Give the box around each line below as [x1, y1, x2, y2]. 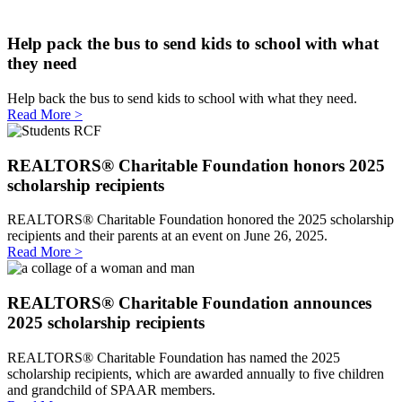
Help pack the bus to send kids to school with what [7, 34, 379, 54]
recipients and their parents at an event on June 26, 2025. [7, 228, 328, 244]
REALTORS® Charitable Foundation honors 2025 [7, 155, 385, 175]
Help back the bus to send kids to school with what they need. [7, 90, 357, 106]
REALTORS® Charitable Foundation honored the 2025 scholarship [7, 212, 394, 228]
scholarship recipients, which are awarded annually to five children [7, 365, 384, 381]
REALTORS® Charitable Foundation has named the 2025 [7, 349, 340, 365]
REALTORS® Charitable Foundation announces [7, 293, 371, 313]
